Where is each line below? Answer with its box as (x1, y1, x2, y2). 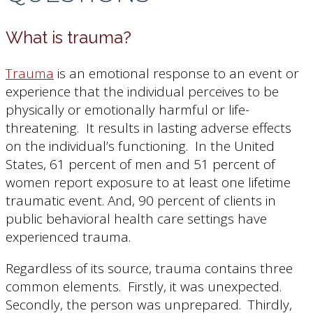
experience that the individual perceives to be (6, 82, 279, 101)
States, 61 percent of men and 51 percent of (6, 154, 275, 173)
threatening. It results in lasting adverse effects (6, 118, 291, 137)
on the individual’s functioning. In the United (6, 136, 275, 155)
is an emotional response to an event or (54, 64, 299, 82)
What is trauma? (6, 27, 131, 48)
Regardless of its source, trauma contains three (6, 259, 293, 277)
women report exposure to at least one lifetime (6, 173, 291, 191)
